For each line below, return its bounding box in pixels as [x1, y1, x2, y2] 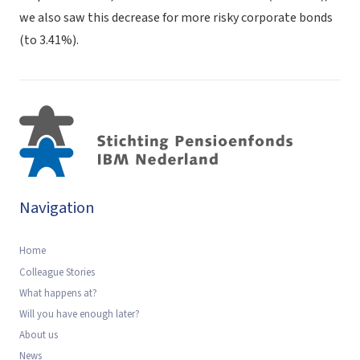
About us [19, 328, 58, 343]
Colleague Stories [19, 264, 95, 280]
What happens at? [19, 285, 97, 301]
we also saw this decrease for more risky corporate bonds [19, 9, 333, 27]
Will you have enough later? [19, 306, 140, 321]
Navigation [19, 196, 95, 220]
